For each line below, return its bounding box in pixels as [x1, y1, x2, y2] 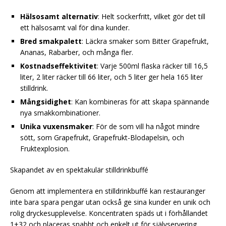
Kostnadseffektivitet [20, 61, 97, 71]
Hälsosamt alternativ [20, 11, 98, 21]
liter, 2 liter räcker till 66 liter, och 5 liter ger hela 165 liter [20, 72, 203, 82]
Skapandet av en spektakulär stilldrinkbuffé [10, 164, 148, 175]
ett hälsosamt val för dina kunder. [20, 22, 130, 32]
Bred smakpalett [20, 36, 82, 46]
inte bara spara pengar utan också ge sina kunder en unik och [10, 197, 210, 207]
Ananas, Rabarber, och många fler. [20, 47, 133, 57]
